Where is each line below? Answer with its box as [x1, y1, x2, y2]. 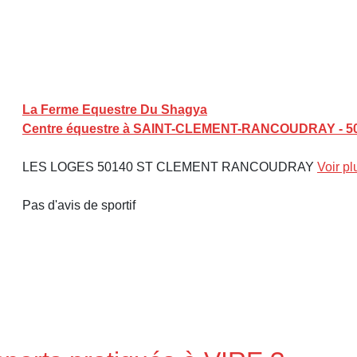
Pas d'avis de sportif [22, 198, 135, 212]
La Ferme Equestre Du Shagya [22, 103, 207, 116]
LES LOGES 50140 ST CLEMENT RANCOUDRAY [22, 160, 317, 174]
